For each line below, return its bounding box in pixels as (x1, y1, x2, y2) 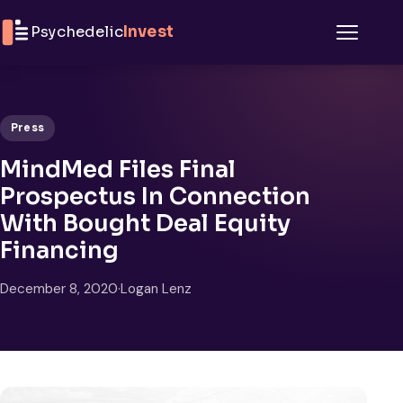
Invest (122, 22, 174, 41)
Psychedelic (31, 22, 123, 41)
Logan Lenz (121, 279, 192, 298)
